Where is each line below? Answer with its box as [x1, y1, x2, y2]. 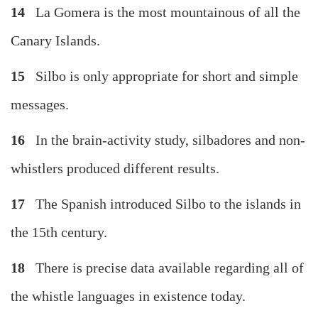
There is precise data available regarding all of [25, 260, 304, 276]
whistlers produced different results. [11, 160, 219, 177]
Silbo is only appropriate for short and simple [25, 68, 298, 84]
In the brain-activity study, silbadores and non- [25, 132, 305, 148]
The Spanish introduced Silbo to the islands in [25, 196, 301, 212]
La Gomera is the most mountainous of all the [25, 4, 300, 21]
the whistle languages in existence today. [11, 288, 246, 305]
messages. [11, 97, 69, 113]
